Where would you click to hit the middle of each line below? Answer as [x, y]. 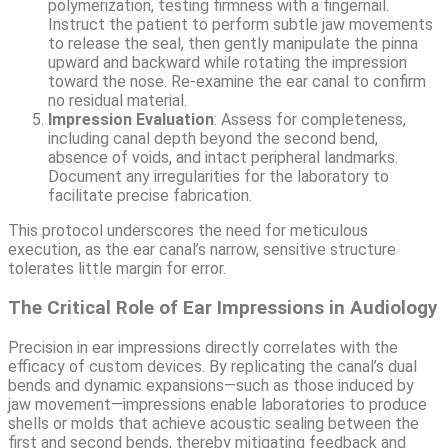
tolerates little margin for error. [117, 269]
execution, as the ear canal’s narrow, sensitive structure [202, 250]
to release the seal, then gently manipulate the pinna [233, 44]
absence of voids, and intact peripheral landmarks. [223, 158]
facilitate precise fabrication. [150, 196]
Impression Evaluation [131, 120]
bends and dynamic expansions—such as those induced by [211, 385]
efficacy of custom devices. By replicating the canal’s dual [212, 366]
